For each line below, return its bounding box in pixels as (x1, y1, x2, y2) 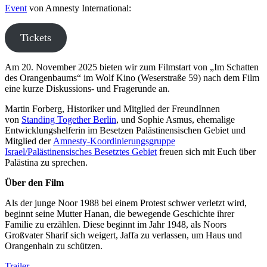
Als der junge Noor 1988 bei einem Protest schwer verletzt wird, (5, 197, 247, 208)
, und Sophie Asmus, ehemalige (116, 114, 235, 125)
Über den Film (5, 177, 64, 188)
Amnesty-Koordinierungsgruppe (53, 135, 175, 146)
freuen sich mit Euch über (157, 146, 256, 157)
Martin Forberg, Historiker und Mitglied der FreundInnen (5, 103, 220, 114)
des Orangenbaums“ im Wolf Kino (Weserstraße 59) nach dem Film (5, 72, 259, 83)
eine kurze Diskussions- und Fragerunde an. (5, 83, 170, 94)
